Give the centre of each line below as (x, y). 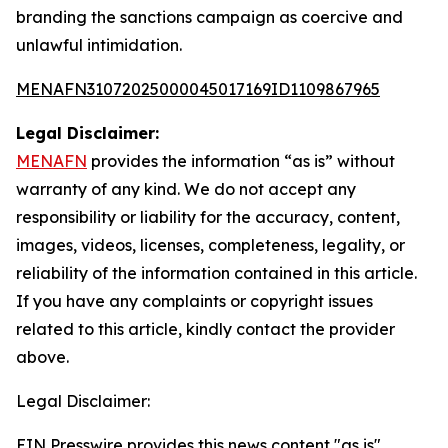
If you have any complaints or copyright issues (194, 301)
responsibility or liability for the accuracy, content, (208, 217)
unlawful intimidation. (99, 45)
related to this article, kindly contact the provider (205, 329)
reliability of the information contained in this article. (216, 273)
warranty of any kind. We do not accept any (186, 189)
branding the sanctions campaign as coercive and (209, 17)
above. (42, 357)
